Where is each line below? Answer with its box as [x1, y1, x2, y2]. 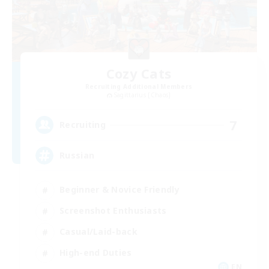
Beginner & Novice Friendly [59, 184, 180, 196]
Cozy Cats [106, 64, 172, 82]
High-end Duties [59, 247, 132, 259]
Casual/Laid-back [59, 226, 138, 238]
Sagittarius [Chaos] [113, 90, 171, 99]
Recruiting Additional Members [85, 82, 193, 91]
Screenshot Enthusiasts [59, 205, 167, 217]
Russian [59, 150, 95, 162]
